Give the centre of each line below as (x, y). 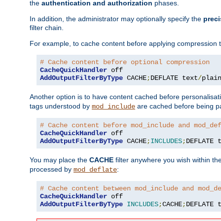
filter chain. (47, 27)
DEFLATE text (174, 78)
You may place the (59, 160)
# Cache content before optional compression (125, 62)
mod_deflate (95, 169)
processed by (52, 169)
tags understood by (61, 106)
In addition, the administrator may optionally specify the (116, 18)
